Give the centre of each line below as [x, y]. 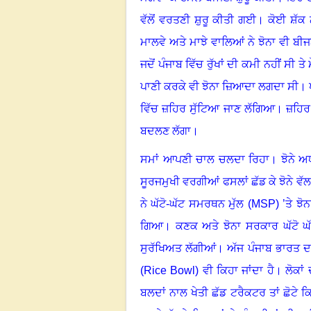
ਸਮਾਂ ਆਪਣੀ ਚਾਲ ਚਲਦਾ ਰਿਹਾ [205, 159]
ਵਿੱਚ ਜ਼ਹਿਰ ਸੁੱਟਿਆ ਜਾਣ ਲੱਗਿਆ [208, 108]
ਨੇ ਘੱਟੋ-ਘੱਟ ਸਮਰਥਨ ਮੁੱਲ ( [196, 203]
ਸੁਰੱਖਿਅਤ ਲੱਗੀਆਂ [178, 248]
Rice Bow [168, 270]
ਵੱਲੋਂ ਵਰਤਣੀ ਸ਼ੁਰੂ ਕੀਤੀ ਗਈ [199, 19]
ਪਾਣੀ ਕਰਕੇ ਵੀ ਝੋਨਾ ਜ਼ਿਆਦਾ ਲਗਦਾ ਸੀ [219, 86]
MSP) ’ [268, 203]
